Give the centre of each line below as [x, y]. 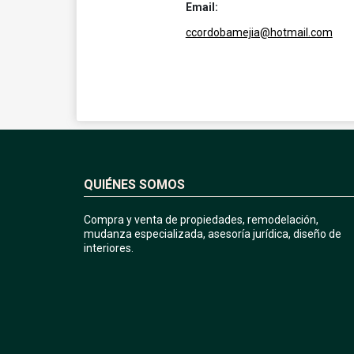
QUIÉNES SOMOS [134, 184]
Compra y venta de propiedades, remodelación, [201, 219]
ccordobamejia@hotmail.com [259, 32]
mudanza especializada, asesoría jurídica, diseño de [213, 233]
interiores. [109, 248]
